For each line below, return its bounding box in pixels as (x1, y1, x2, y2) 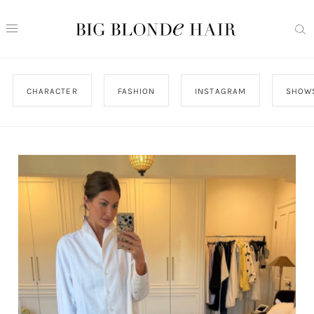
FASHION (117, 86, 156, 96)
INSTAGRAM (195, 86, 246, 96)
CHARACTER (26, 86, 78, 96)
